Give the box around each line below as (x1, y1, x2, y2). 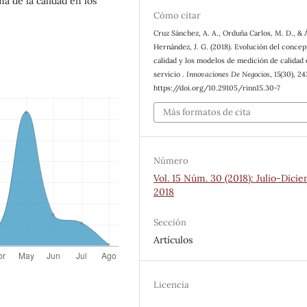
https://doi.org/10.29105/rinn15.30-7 (153, 83, 281, 93)
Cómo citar (153, 10, 201, 22)
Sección (153, 216, 187, 228)
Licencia (153, 278, 190, 291)
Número (153, 154, 189, 167)
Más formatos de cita (163, 106, 251, 118)
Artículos (153, 233, 193, 246)
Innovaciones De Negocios (186, 69, 271, 79)
